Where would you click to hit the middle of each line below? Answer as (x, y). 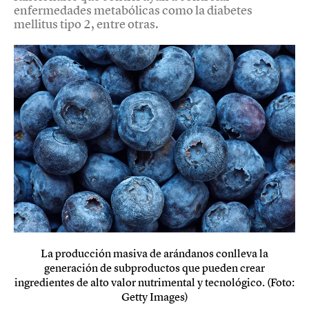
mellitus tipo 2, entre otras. (86, 23)
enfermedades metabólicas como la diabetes (133, 10)
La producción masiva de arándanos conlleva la (154, 253)
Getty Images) (154, 296)
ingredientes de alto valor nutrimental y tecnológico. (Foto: (154, 282)
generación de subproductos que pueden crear (154, 267)
